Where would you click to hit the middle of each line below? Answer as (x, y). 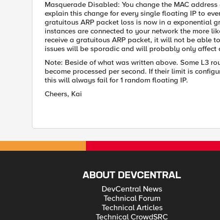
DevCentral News (132, 189)
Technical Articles (132, 208)
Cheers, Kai (63, 94)
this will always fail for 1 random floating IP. (116, 80)
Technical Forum (132, 198)
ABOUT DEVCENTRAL (132, 176)
